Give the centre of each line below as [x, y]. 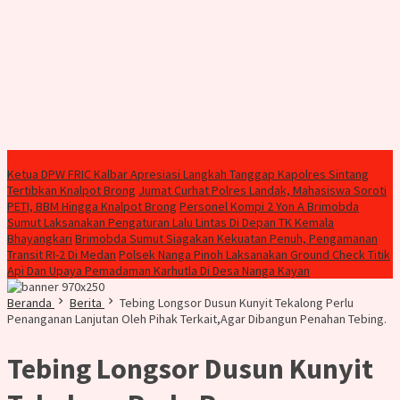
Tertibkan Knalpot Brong [71, 190]
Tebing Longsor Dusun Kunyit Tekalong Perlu [237, 303]
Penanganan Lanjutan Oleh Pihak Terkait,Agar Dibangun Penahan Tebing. [197, 319]
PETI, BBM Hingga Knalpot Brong [92, 206]
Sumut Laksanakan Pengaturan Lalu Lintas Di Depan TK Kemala [171, 222]
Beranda [29, 303]
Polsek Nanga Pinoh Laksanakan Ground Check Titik [254, 254]
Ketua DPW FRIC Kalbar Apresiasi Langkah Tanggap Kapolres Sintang [188, 174]
